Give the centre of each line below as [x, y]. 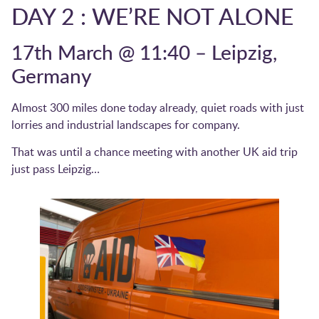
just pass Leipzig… [56, 168]
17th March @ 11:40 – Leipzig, [144, 52]
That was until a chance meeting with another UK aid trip [155, 151]
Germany [52, 75]
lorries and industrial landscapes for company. [127, 124]
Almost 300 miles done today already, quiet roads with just [158, 107]
